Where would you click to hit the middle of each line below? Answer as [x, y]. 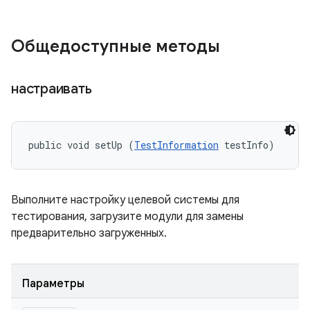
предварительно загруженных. [89, 233]
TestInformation [176, 145]
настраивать [53, 89]
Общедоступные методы [118, 46]
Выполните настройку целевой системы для [125, 200]
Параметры [53, 284]
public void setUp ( [81, 145]
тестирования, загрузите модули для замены [127, 217]
